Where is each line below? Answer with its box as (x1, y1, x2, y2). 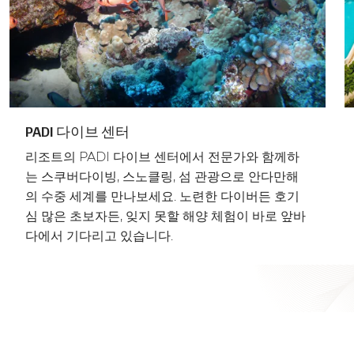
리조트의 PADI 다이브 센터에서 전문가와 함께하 (25, 149, 299, 165)
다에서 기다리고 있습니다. (25, 228, 173, 244)
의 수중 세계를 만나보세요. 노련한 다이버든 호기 (25, 189, 299, 205)
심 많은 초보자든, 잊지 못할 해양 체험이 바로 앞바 (25, 209, 306, 224)
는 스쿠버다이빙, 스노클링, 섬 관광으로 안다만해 (25, 169, 299, 185)
